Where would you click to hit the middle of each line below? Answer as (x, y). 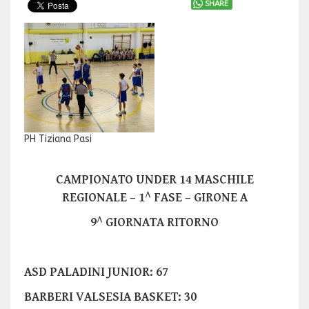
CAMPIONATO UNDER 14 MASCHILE (154, 180)
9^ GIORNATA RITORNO (154, 223)
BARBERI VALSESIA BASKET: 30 (112, 297)
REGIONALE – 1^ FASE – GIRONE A (154, 198)
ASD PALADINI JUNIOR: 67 (96, 272)
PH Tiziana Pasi (58, 139)
